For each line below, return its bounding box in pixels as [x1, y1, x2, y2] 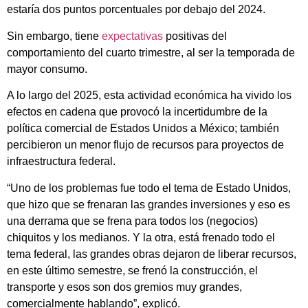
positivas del [163, 30, 227, 42]
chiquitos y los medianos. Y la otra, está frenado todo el [7, 231, 275, 243]
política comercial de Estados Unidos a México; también [7, 122, 279, 135]
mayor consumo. [7, 63, 87, 75]
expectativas [102, 30, 163, 42]
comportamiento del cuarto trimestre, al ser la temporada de [7, 46, 295, 58]
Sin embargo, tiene [7, 30, 102, 42]
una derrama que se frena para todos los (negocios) [7, 214, 258, 227]
